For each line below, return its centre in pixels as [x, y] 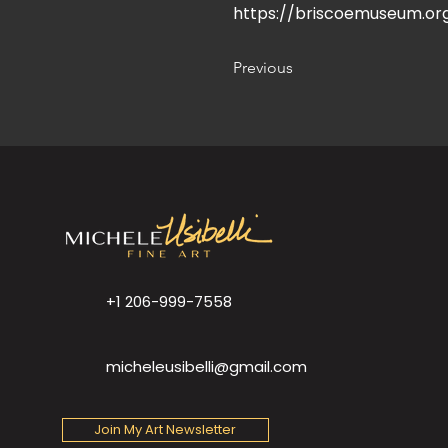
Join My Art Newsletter [165, 430]
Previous [263, 68]
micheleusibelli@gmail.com [206, 367]
